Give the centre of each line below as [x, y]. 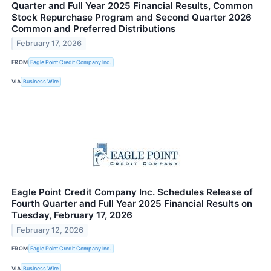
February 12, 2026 [50, 230]
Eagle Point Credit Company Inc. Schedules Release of [132, 192]
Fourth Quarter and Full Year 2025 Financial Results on [132, 203]
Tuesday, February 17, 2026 [72, 215]
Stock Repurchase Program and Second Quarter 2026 [132, 17]
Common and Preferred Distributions [93, 28]
